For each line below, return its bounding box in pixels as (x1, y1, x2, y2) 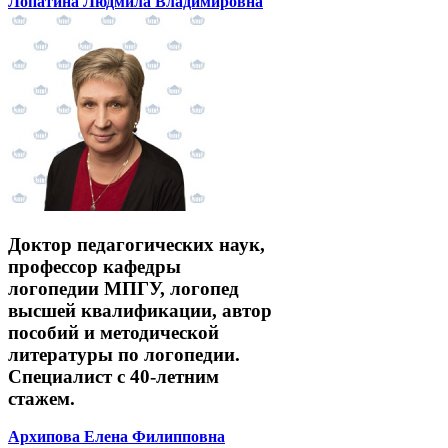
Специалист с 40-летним (8, 365, 219, 387)
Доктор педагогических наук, (8, 233, 265, 255)
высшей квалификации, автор (8, 299, 272, 321)
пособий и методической (8, 321, 219, 343)
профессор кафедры (8, 255, 181, 277)
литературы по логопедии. (8, 343, 240, 365)
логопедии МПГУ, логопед (8, 277, 239, 299)
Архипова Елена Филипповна (8, 428, 225, 446)
